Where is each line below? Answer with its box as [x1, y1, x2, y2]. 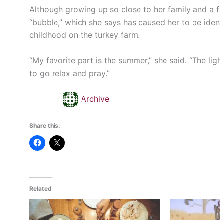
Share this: [29, 122, 60, 130]
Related [29, 185, 52, 192]
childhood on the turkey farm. [29, 30, 140, 40]
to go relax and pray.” [29, 68, 110, 78]
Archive [81, 93, 109, 104]
